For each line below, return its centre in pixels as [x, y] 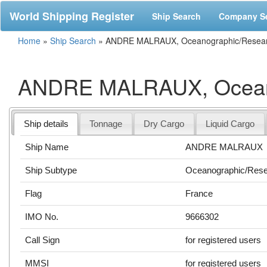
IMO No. [42, 216]
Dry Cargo [164, 123]
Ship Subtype [51, 170]
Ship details [46, 123]
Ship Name [47, 147]
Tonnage [106, 123]
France [199, 193]
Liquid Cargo [230, 123]
